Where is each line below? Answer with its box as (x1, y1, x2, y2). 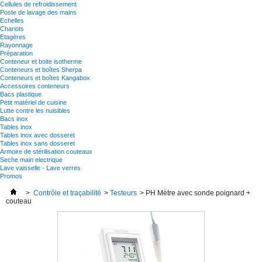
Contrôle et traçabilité (33, 189, 101, 197)
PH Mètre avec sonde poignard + (146, 189, 250, 197)
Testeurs (110, 189, 137, 197)
